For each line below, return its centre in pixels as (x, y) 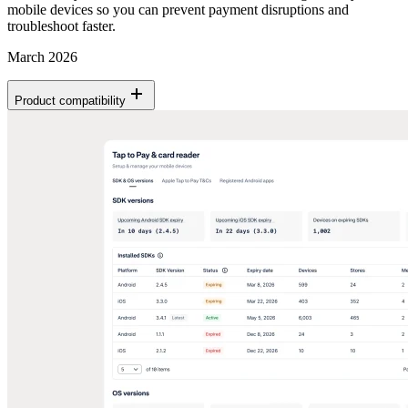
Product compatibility (70, 100)
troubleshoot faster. (61, 25)
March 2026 (42, 56)
